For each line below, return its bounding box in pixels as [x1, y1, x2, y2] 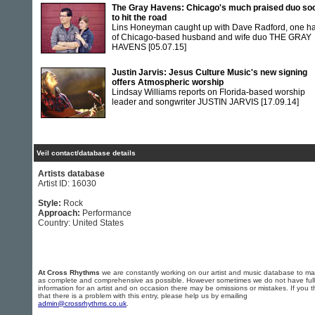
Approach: [38, 208, 82, 218]
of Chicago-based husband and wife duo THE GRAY [112, 32, 311, 42]
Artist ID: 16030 [38, 179, 96, 188]
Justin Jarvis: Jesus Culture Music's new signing [112, 67, 307, 77]
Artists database [38, 169, 105, 179]
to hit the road [112, 13, 167, 22]
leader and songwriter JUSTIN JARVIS [112, 97, 261, 107]
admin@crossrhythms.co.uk [38, 300, 127, 307]
